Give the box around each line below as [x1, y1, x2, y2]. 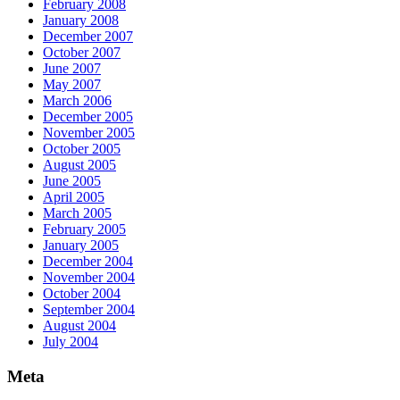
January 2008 [43, 12, 119, 29]
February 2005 [43, 221, 126, 237]
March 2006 [43, 93, 112, 109]
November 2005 [43, 125, 135, 141]
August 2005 [43, 157, 116, 173]
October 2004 [43, 286, 121, 302]
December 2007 [43, 29, 133, 45]
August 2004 [43, 318, 116, 334]
